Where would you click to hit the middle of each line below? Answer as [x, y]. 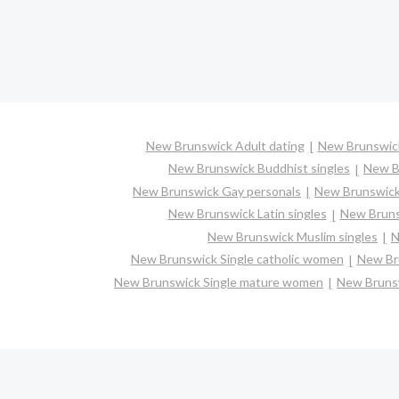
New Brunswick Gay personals [217, 191]
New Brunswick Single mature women [219, 281]
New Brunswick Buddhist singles [259, 168]
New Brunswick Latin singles [247, 214]
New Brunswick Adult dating [225, 146]
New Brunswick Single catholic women [237, 259]
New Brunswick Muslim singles [293, 236]
